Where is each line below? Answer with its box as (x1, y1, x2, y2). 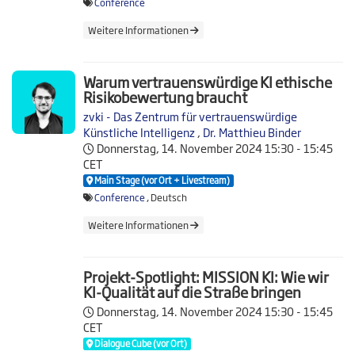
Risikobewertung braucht (83, 86, 247, 108)
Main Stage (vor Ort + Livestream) (93, 173, 231, 186)
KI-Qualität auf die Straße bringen (83, 281, 301, 303)
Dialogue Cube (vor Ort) (93, 336, 188, 349)
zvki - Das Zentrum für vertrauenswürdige (83, 108, 297, 125)
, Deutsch (147, 189, 187, 204)
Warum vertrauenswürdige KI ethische (83, 71, 332, 93)
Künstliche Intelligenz (83, 124, 197, 141)
